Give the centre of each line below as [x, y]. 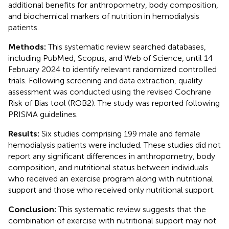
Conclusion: [33, 209]
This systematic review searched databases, [127, 47]
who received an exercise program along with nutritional [111, 178]
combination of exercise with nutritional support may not [112, 220]
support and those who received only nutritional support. [111, 190]
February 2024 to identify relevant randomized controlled [112, 69]
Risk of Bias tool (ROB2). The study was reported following [114, 103]
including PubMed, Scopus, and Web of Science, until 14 [110, 58]
